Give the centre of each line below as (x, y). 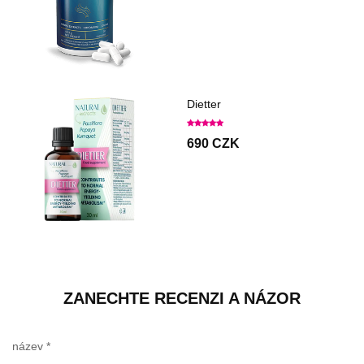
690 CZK (213, 144)
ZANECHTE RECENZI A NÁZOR (182, 299)
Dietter (204, 104)
